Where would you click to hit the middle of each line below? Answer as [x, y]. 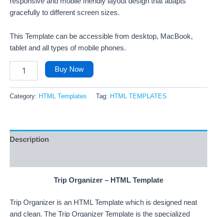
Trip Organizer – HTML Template [108, 180]
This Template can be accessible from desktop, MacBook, [101, 37]
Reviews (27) [31, 158]
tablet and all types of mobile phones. [68, 48]
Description [29, 139]
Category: [24, 96]
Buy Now [69, 69]
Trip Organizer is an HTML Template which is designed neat [103, 202]
